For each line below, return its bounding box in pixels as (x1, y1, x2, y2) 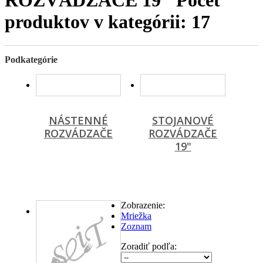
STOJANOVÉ (152, 113, 214, 128)
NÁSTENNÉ (49, 113, 108, 128)
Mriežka (121, 211, 151, 221)
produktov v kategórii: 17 (5, 11, 210, 32)
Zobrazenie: (121, 200, 165, 211)
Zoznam (121, 221, 151, 232)
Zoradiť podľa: (121, 241, 177, 252)
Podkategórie (5, 55, 58, 65)
